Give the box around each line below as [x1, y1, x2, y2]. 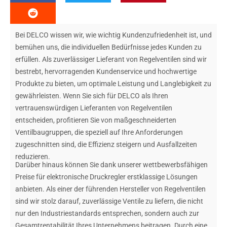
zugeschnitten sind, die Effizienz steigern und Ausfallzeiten [15, 140, 197, 149]
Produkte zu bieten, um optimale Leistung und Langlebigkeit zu [15, 80, 211, 88]
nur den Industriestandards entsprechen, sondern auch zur [15, 209, 199, 217]
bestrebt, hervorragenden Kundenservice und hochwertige [15, 67, 197, 76]
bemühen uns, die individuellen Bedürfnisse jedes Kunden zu [15, 43, 202, 52]
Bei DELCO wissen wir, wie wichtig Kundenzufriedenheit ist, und [15, 31, 212, 40]
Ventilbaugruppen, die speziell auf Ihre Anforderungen [15, 128, 183, 137]
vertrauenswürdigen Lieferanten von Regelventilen [15, 104, 172, 112]
